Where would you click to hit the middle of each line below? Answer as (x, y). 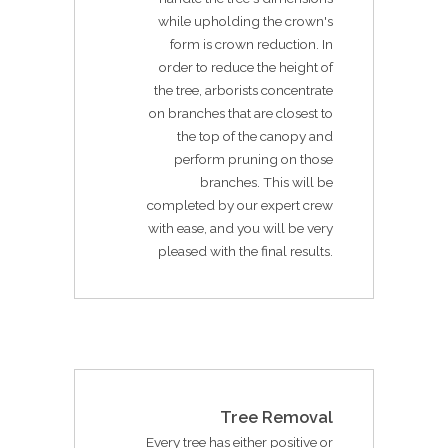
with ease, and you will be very (240, 227)
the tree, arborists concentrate (243, 89)
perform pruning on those (253, 158)
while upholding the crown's (245, 20)
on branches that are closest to (241, 112)
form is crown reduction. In (251, 43)
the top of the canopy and (255, 135)
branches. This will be (266, 181)
